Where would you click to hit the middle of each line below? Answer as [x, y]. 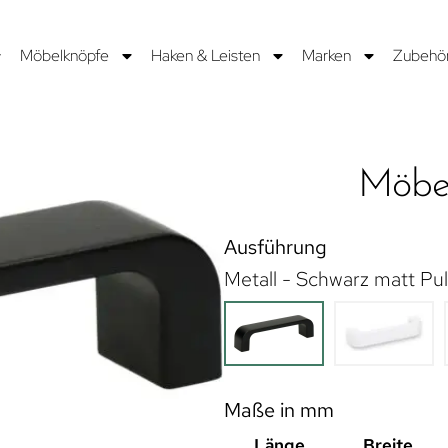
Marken [326, 55]
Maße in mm [279, 409]
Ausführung [275, 246]
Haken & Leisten [205, 55]
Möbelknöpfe [64, 55]
